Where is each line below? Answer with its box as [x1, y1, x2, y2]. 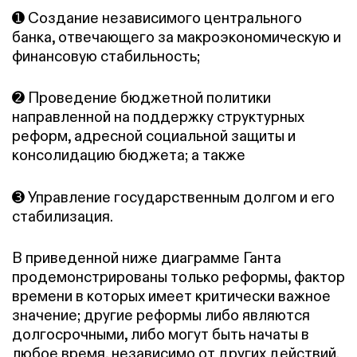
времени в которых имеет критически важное [12, 287, 331, 306]
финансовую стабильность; [12, 46, 200, 65]
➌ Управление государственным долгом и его [12, 187, 335, 206]
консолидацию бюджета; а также [12, 146, 245, 165]
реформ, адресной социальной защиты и [12, 127, 296, 146]
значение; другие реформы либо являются [12, 306, 310, 325]
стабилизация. [12, 206, 113, 226]
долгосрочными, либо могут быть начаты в [12, 325, 309, 344]
